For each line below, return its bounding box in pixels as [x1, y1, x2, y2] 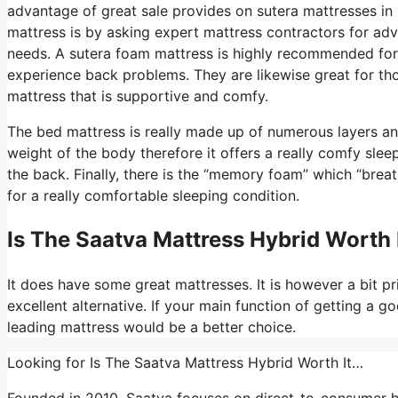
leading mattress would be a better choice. [7, 317, 296, 336]
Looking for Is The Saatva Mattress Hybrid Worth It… [7, 353, 363, 371]
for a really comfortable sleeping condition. [7, 187, 299, 204]
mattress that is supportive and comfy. [7, 87, 268, 105]
